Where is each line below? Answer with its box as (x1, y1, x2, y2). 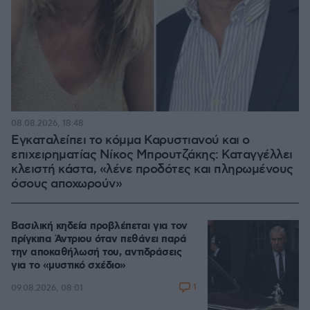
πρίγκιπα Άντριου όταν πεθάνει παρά (11, 232, 186, 246)
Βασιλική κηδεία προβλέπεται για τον (11, 219, 188, 233)
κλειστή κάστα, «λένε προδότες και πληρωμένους (11, 162, 293, 177)
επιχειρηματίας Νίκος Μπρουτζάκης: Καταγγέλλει (11, 147, 293, 163)
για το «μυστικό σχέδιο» (11, 259, 126, 273)
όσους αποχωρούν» (11, 176, 122, 192)
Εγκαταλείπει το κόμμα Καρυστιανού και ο (11, 133, 250, 148)
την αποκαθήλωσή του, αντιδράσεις (11, 246, 181, 259)
